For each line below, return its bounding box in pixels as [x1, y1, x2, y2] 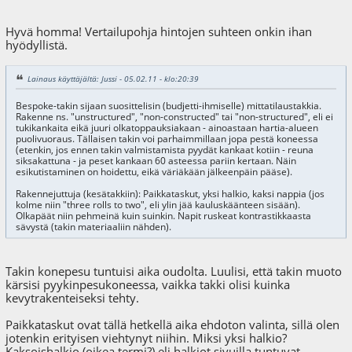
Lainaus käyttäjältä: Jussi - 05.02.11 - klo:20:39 [27, 72, 199, 84]
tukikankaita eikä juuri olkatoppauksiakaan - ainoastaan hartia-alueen [15, 121, 318, 134]
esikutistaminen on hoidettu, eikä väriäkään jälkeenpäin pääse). [15, 165, 292, 178]
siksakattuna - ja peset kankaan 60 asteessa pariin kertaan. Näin [15, 154, 296, 167]
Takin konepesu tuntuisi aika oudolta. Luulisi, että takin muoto [5, 262, 343, 279]
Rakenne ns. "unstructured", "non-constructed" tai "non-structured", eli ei [15, 110, 333, 123]
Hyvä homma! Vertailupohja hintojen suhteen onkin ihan [5, 23, 313, 39]
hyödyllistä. [5, 36, 68, 53]
